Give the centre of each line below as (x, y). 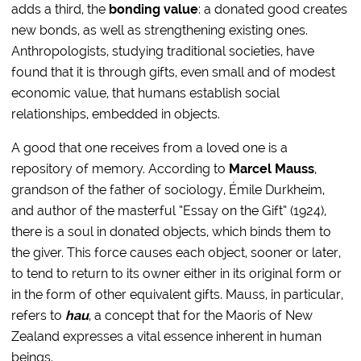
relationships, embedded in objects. (116, 114)
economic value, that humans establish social (146, 93)
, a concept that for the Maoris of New (201, 315)
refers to (39, 315)
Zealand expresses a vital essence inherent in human (167, 336)
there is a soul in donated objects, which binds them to (172, 232)
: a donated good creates (273, 9)
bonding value (154, 9)
